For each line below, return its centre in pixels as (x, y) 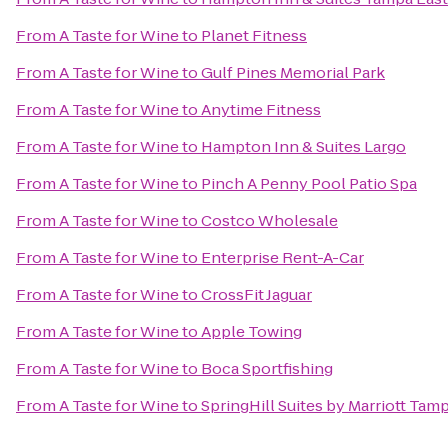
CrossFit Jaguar (256, 294)
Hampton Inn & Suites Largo (303, 146)
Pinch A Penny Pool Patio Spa (309, 183)
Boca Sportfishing (267, 368)
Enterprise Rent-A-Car (282, 257)
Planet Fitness (254, 35)
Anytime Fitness (261, 109)
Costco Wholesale (269, 220)
